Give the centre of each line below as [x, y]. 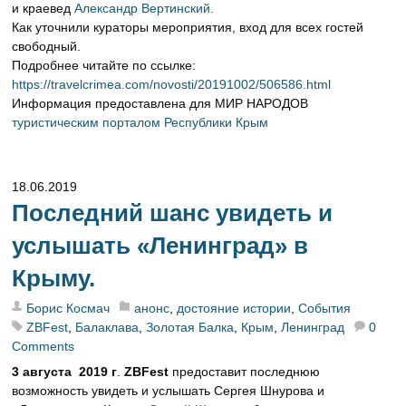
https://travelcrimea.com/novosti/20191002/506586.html [172, 85]
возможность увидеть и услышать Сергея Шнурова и [169, 391]
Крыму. [54, 279]
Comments [43, 347]
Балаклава [107, 328]
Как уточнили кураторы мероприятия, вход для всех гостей [188, 28]
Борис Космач [68, 309]
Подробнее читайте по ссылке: [104, 66]
